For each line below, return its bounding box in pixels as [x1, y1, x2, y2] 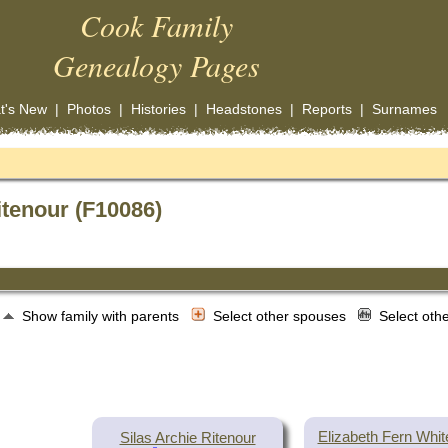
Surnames [371, 101, 437, 117]
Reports [301, 101, 352, 117]
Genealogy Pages [53, 45, 260, 85]
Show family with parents [22, 308, 183, 325]
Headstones [205, 101, 282, 117]
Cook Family [80, 5, 233, 45]
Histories [130, 101, 186, 117]
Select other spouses [213, 308, 350, 325]
